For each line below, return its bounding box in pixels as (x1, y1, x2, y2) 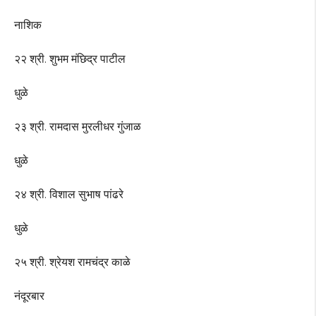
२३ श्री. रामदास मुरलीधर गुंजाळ (14, 120, 141, 134)
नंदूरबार (14, 289, 44, 303)
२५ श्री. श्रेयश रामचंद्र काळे (14, 255, 130, 269)
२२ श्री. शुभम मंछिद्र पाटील (14, 52, 126, 66)
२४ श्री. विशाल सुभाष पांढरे (14, 188, 123, 202)
